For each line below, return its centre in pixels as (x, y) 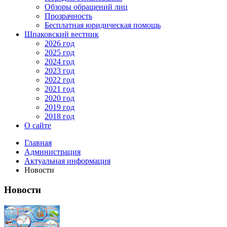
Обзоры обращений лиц (86, 7)
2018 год (60, 117)
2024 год (60, 62)
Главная (38, 143)
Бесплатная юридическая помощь (103, 25)
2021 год (60, 89)
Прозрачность (68, 16)
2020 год (60, 98)
